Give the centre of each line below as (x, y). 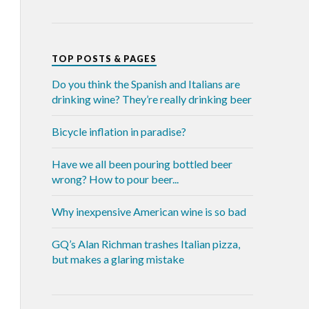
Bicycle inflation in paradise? (119, 131)
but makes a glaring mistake (118, 259)
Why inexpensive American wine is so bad (149, 211)
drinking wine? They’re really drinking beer (151, 99)
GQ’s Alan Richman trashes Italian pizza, (146, 243)
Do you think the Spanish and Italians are (146, 83)
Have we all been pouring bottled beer (142, 163)
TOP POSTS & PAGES (104, 58)
